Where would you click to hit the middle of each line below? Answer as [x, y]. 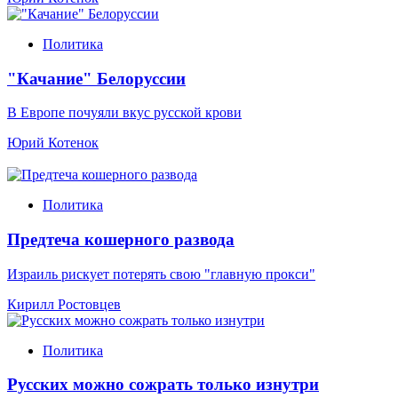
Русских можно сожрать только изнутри [163, 385]
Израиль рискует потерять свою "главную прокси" [161, 274]
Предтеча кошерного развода [121, 239]
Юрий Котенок [53, 143]
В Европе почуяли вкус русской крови [124, 113]
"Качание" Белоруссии [96, 78]
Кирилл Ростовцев [64, 304]
